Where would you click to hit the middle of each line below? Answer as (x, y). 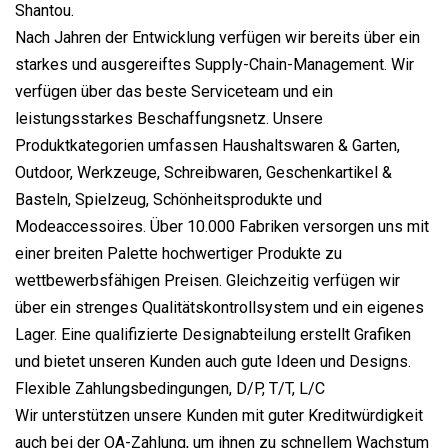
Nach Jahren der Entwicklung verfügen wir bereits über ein (217, 37)
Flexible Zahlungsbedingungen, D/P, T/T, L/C (170, 388)
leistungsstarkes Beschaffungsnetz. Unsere (169, 118)
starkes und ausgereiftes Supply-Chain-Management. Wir (214, 64)
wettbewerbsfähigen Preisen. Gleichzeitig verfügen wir (207, 280)
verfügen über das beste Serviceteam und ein (174, 91)
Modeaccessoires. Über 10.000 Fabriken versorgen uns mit (222, 226)
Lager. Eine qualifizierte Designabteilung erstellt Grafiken (213, 334)
